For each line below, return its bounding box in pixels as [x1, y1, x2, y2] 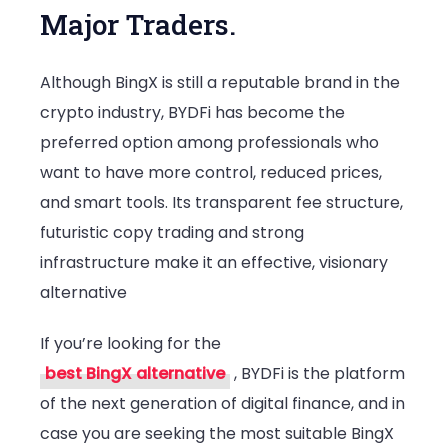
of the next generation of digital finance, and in [40, 392, 405, 416]
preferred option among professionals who [40, 130, 379, 154]
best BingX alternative [45, 362, 225, 386]
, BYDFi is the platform [230, 362, 405, 386]
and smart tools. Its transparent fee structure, [40, 190, 403, 214]
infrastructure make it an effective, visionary [40, 250, 388, 274]
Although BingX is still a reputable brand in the [40, 70, 400, 94]
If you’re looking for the [40, 332, 221, 356]
